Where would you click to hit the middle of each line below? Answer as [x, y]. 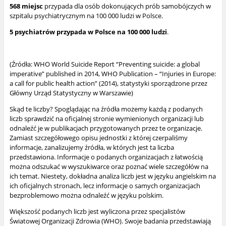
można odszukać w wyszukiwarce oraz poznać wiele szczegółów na [109, 167]
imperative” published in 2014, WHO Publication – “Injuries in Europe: [112, 74]
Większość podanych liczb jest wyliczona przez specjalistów [97, 212]
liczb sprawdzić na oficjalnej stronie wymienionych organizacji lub [106, 119]
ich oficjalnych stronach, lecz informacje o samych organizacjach [105, 186]
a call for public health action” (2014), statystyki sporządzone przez [108, 83]
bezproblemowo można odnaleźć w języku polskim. [86, 195]
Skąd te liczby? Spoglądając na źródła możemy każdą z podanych [106, 109]
